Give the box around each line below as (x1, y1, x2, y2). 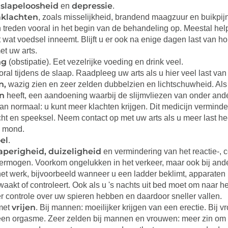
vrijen (12, 203, 36, 212)
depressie (72, 1, 112, 11)
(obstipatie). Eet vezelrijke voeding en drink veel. (7, 58, 183, 66)
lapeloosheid (5, 1, 61, 11)
